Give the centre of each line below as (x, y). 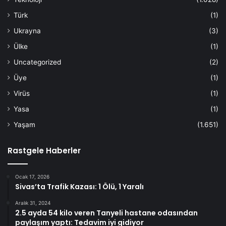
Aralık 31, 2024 (33, 203)
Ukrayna (27, 31)
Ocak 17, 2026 (32, 176)
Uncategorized (37, 62)
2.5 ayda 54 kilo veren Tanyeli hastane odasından (106, 213)
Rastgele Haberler (44, 150)
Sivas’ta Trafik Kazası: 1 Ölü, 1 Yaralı (79, 186)
